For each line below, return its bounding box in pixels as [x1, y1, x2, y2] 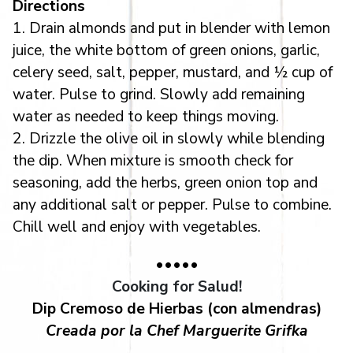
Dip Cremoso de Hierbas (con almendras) [32, 298, 321, 319]
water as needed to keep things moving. [13, 106, 279, 127]
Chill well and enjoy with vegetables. [13, 216, 261, 237]
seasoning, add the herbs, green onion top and [13, 172, 318, 193]
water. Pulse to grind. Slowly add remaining [13, 84, 305, 105]
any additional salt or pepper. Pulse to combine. [13, 194, 332, 215]
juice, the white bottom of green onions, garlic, [13, 39, 320, 61]
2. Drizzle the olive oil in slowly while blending [13, 128, 325, 149]
